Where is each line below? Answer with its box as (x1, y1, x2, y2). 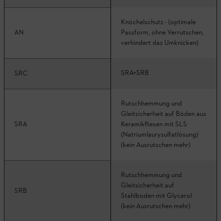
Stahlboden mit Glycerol (121, 191, 192, 201)
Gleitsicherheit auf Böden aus (121, 109, 206, 119)
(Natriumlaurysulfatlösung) (121, 130, 198, 140)
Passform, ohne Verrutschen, (121, 28, 204, 37)
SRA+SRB (121, 68, 149, 78)
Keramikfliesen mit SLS (121, 119, 187, 129)
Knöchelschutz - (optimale (121, 17, 196, 27)
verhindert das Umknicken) (121, 38, 198, 48)
